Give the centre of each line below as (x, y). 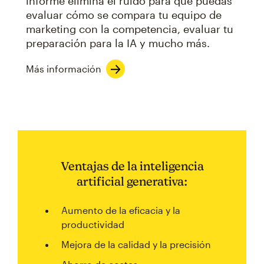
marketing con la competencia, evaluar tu (129, 29)
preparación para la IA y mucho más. (118, 43)
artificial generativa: (132, 181)
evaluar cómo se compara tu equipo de (123, 15)
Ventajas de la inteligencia (132, 166)
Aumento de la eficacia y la (121, 210)
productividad (93, 225)
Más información (63, 69)
